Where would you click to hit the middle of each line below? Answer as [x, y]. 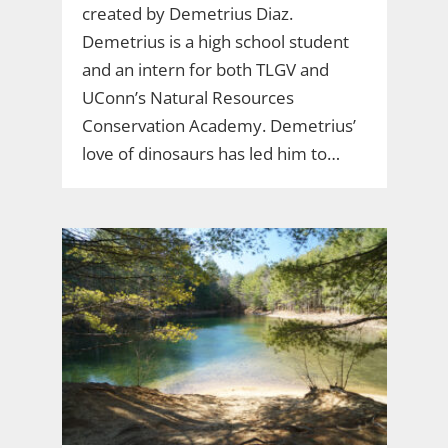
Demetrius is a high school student [215, 41]
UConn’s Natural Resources [187, 97]
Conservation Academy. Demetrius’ [218, 125]
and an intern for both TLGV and [205, 69]
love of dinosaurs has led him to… [210, 153]
